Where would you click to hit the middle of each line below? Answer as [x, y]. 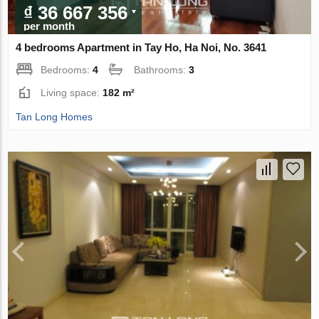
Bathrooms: [162, 70]
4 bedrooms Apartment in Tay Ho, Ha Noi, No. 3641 [141, 48]
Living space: [72, 93]
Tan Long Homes [54, 117]
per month [49, 26]
